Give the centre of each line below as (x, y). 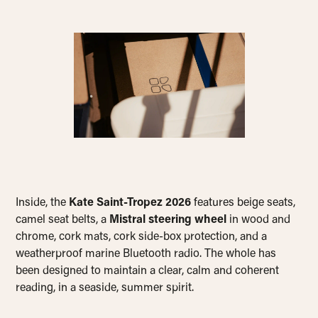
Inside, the (43, 203)
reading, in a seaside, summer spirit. (105, 289)
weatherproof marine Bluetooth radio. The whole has (146, 254)
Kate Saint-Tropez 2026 (130, 203)
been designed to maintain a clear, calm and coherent (148, 272)
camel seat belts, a (63, 220)
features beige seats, (243, 203)
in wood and (259, 220)
